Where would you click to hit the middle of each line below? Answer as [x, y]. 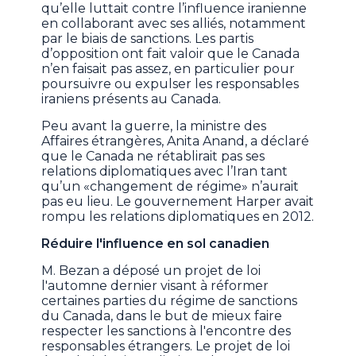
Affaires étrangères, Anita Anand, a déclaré [176, 141]
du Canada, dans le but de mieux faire [162, 315]
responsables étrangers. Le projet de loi [166, 346]
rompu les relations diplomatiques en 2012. [178, 216]
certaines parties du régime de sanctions [170, 300]
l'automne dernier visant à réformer [155, 285]
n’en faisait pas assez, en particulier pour [168, 68]
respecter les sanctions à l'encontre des [166, 331]
